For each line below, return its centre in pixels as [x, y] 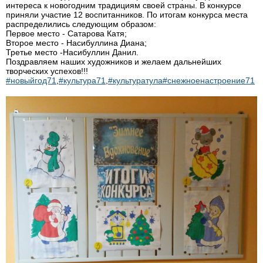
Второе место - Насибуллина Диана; [76, 43]
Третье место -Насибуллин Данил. [72, 53]
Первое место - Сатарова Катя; [66, 34]
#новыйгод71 [31, 81]
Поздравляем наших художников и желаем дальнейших [114, 62]
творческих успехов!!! [48, 71]
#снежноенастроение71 [209, 81]
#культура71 [82, 81]
